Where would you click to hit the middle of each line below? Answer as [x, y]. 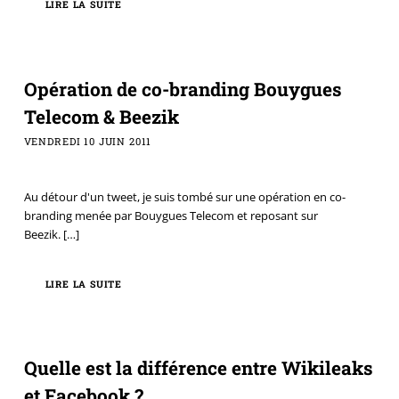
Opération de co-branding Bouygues [183, 89]
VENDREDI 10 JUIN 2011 [88, 141]
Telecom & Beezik [101, 116]
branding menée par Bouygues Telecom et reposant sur [171, 216]
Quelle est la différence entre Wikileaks [198, 368]
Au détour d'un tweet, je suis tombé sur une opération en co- [184, 197]
